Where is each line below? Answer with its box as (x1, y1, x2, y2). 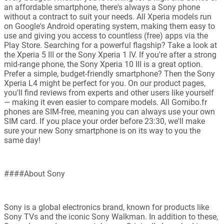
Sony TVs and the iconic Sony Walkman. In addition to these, (4, 212, 218, 222)
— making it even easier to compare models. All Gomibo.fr (4, 97, 207, 107)
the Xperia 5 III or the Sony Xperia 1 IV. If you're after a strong (4, 50, 216, 60)
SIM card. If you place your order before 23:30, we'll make (4, 116, 205, 126)
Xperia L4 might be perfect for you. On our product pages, (4, 78, 205, 88)
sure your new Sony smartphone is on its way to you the (4, 126, 200, 136)
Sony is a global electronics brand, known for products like (4, 202, 209, 212)
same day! (4, 135, 40, 145)
